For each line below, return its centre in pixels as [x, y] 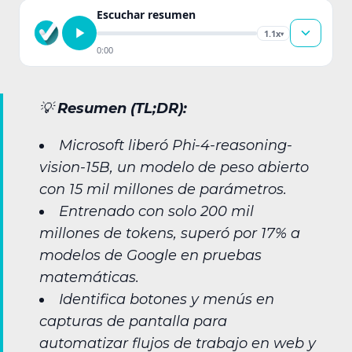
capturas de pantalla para [133, 322]
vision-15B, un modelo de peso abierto [174, 168]
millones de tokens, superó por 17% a [170, 234]
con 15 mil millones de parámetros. [163, 190]
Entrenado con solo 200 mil [156, 212]
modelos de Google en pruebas [150, 256]
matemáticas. [89, 278]
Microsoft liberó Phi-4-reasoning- [176, 146]
